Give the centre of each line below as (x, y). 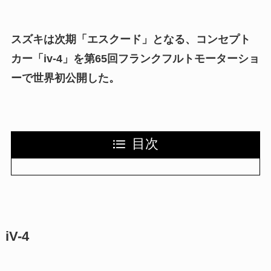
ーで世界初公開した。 (65, 78)
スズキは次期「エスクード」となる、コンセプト (130, 40)
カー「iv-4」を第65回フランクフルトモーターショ (135, 59)
